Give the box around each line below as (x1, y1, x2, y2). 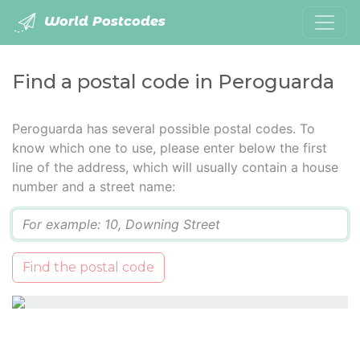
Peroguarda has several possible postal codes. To (12, 121, 315, 137)
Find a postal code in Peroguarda (12, 70, 334, 93)
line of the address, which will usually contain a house (12, 159, 338, 175)
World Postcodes (40, 14, 166, 30)
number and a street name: (12, 178, 175, 194)
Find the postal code (22, 260, 154, 275)
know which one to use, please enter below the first (12, 140, 327, 156)
